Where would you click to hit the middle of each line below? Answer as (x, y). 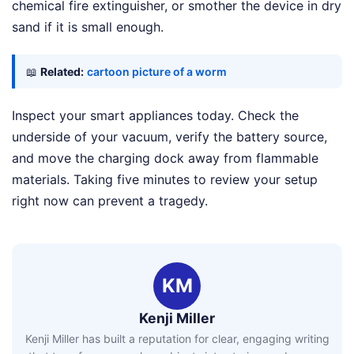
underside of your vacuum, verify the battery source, (169, 136)
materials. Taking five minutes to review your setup (165, 179)
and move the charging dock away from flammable (165, 158)
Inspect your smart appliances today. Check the (155, 115)
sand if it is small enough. (88, 26)
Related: (62, 71)
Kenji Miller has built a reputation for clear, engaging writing (177, 339)
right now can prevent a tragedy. (110, 200)
